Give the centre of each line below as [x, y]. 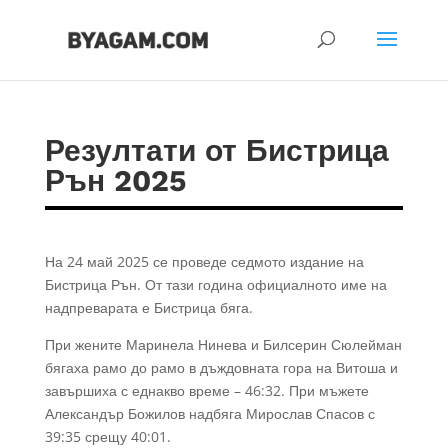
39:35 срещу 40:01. [107, 436]
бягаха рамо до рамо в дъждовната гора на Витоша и [221, 367]
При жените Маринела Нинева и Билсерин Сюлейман [223, 344]
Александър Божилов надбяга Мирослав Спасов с [209, 413]
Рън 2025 [115, 180]
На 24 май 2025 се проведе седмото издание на [204, 261]
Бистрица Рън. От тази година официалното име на [215, 284]
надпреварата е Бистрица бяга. [148, 307]
